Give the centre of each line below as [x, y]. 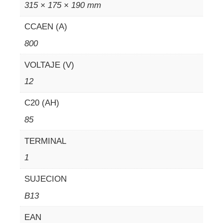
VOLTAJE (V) [49, 65]
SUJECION [45, 179]
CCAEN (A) [46, 27]
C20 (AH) [42, 103]
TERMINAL [45, 141]
